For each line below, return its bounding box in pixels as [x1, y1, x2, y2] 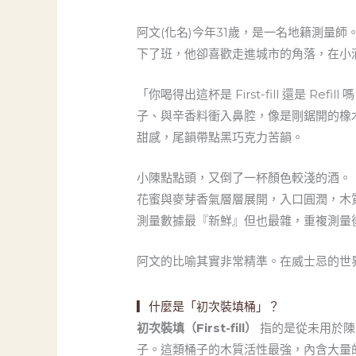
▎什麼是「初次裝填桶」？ [137, 299, 281, 315]
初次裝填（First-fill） [137, 320, 257, 336]
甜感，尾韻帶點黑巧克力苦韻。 [137, 130, 304, 145]
